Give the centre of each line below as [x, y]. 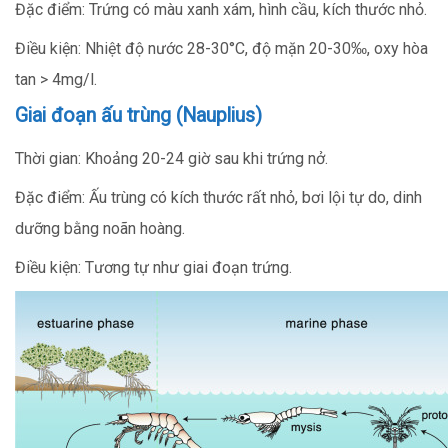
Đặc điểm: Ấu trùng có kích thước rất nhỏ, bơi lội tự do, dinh [218, 197]
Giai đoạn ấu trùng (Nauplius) [138, 115]
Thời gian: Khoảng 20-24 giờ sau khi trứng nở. [171, 158]
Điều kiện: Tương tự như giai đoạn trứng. [153, 267]
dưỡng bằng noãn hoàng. [100, 228]
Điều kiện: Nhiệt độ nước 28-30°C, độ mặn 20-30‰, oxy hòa [221, 48]
